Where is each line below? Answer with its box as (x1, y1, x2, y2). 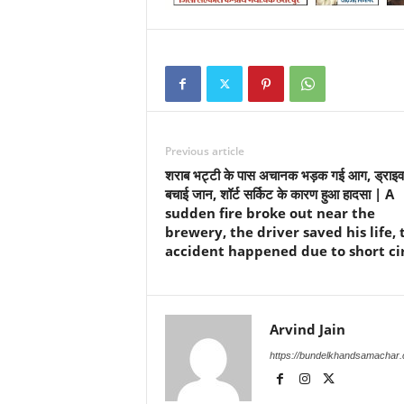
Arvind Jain (269, 320, 345, 338)
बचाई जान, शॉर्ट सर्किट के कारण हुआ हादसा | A (164, 185, 394, 203)
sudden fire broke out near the (164, 204, 375, 222)
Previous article (164, 143, 244, 159)
